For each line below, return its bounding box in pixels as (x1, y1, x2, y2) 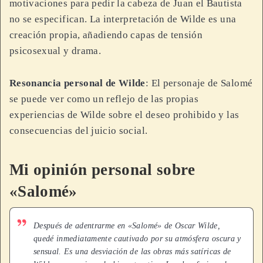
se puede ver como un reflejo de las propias (9, 93, 199, 105)
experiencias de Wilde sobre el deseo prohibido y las (9, 109, 240, 121)
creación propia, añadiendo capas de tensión (9, 29, 203, 41)
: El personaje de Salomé (145, 77, 253, 89)
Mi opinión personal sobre (9, 160, 195, 178)
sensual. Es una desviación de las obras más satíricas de (33, 247, 231, 256)
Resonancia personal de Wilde (9, 77, 146, 89)
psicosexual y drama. (9, 45, 101, 57)
